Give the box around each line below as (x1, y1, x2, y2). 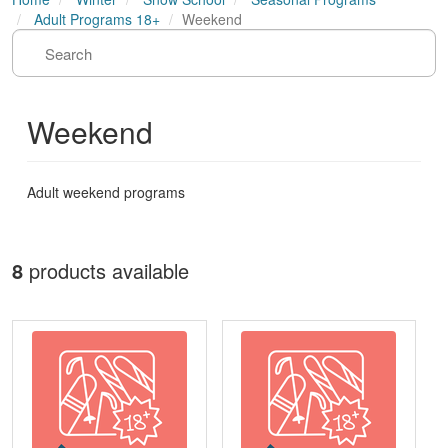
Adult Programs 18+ (34, 9, 160, 29)
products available (29, 256, 189, 285)
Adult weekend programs (27, 182, 185, 202)
